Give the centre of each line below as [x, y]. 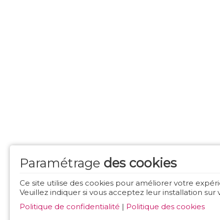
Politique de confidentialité [70, 206]
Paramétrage [62, 163]
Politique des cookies [165, 206]
